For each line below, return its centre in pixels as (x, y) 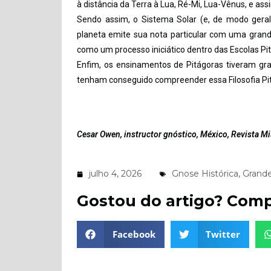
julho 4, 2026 (115, 174)
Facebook (134, 234)
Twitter (223, 234)
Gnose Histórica (205, 174)
